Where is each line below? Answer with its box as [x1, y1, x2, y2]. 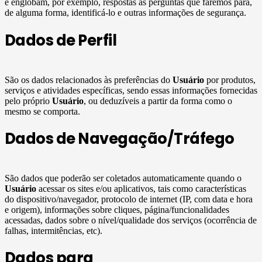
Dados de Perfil [5, 29, 117, 51]
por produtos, [204, 74, 256, 85]
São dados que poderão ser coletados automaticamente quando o [5, 173, 242, 183]
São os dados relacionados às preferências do [5, 74, 173, 85]
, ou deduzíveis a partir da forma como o [84, 95, 232, 106]
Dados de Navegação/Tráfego [5, 127, 235, 149]
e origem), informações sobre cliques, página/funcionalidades [5, 204, 229, 215]
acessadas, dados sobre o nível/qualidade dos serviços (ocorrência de [5, 215, 257, 225]
